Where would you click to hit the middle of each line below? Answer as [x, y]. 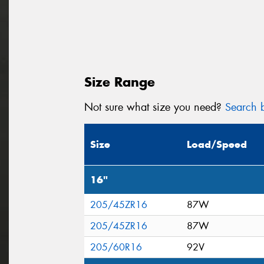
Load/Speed [217, 145]
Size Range [120, 82]
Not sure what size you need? [155, 107]
